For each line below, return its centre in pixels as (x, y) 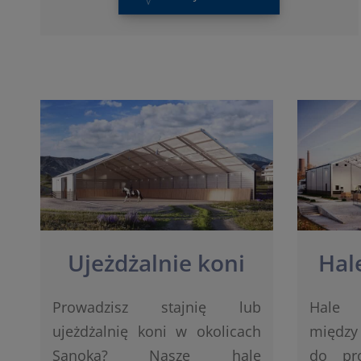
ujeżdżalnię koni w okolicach (157, 331)
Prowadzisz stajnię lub (157, 307)
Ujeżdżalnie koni (157, 262)
